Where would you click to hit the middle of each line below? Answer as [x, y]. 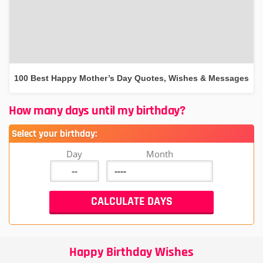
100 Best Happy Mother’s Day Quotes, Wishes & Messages [131, 78]
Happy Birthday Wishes [131, 252]
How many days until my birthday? [97, 111]
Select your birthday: [54, 134]
